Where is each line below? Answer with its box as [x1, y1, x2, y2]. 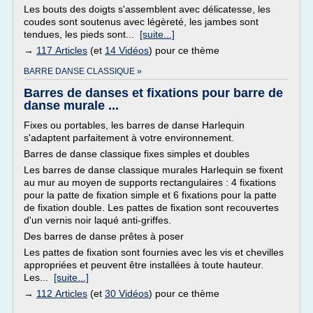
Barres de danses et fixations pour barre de [24, 86, 283, 100]
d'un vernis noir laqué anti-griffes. [24, 214, 171, 226]
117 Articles [36, 45, 87, 56]
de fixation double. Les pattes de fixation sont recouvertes [24, 202, 279, 213]
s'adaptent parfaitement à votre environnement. [24, 132, 234, 143]
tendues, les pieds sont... [24, 29, 140, 40]
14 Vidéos [105, 45, 149, 56]
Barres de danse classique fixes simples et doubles [24, 148, 249, 159]
